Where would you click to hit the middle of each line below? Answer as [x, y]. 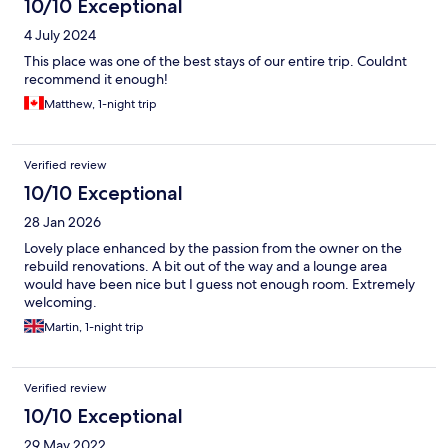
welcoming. [60, 302]
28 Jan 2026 [62, 222]
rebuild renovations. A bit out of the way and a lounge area [205, 266]
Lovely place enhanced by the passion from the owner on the [213, 248]
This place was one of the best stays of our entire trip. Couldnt [215, 61]
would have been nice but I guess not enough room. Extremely [219, 284]
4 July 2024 [60, 35]
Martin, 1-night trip [94, 327]
